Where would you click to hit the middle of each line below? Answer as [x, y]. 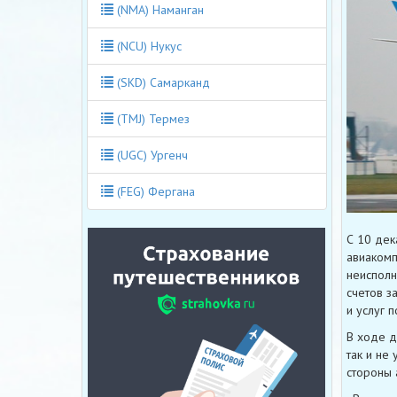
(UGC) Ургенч [151, 155]
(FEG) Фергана [154, 191]
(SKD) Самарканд [162, 82]
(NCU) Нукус [148, 46]
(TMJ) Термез [152, 118]
